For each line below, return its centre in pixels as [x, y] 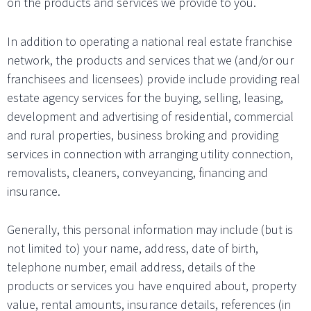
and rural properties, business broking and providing [143, 135]
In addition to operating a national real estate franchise [150, 41]
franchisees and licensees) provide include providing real [153, 78]
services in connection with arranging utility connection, [150, 153]
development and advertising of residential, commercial [150, 116]
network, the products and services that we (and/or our [150, 60]
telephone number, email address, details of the [131, 267]
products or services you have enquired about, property [152, 286]
